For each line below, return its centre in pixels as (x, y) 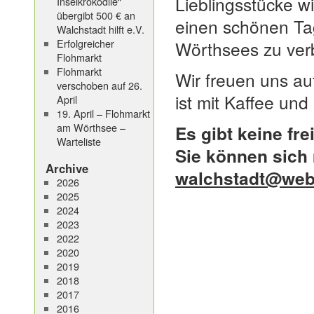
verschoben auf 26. (99, 85)
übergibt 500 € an (96, 15)
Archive (67, 168)
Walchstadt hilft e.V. (100, 29)
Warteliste (78, 141)
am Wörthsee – (91, 127)
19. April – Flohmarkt (103, 113)
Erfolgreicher (85, 43)
